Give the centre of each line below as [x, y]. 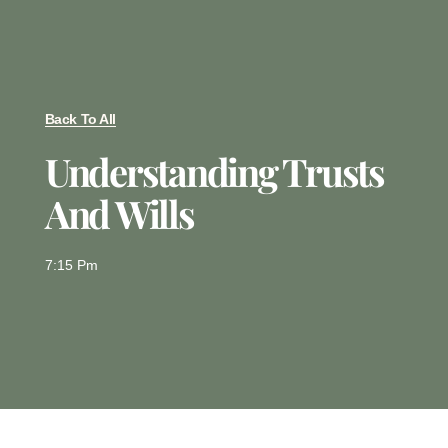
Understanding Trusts [214, 171]
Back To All [80, 118]
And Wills [119, 213]
